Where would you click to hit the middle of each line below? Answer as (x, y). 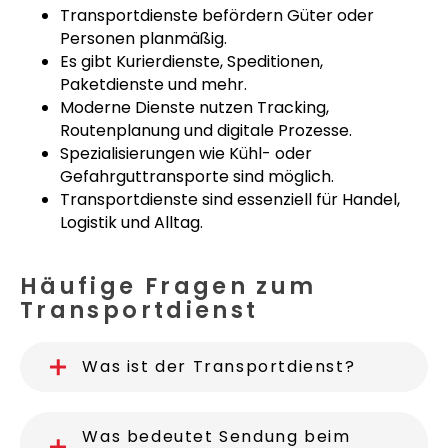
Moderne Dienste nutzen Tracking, (194, 107)
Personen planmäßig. (143, 38)
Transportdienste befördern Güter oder (217, 15)
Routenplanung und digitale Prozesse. (206, 130)
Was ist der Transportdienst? (219, 366)
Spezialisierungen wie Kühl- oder (186, 153)
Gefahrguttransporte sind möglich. (197, 176)
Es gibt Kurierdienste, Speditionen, (191, 61)
